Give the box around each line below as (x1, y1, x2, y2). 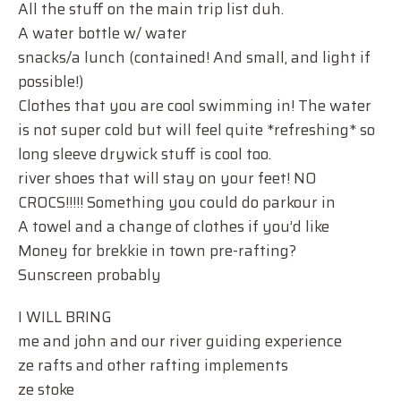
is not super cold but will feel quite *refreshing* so (18, 118, 375, 141)
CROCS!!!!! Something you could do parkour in (18, 191, 336, 214)
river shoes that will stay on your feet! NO (18, 166, 316, 190)
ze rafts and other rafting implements (18, 354, 288, 377)
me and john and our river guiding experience (18, 329, 342, 353)
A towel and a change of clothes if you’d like (18, 215, 329, 238)
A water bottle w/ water (18, 21, 187, 45)
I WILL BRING (18, 305, 112, 328)
